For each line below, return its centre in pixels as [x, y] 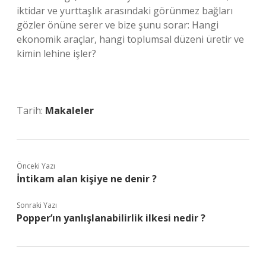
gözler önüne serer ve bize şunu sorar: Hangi [118, 25]
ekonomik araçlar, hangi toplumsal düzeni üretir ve [130, 39]
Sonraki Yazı [37, 205]
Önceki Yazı [36, 166]
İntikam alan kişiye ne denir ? [87, 179]
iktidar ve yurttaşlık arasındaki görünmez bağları [125, 11]
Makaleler [69, 110]
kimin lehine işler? [56, 53]
